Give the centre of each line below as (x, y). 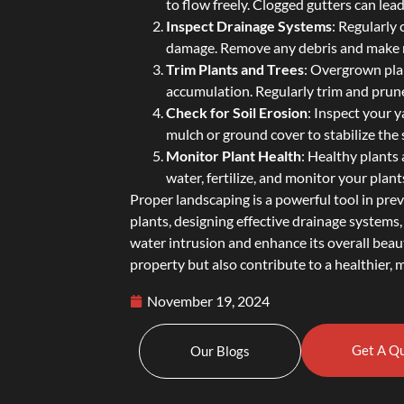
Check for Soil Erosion (237, 112)
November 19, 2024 (209, 301)
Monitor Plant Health (234, 155)
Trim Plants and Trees (235, 69)
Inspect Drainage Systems (249, 25)
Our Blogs (220, 351)
